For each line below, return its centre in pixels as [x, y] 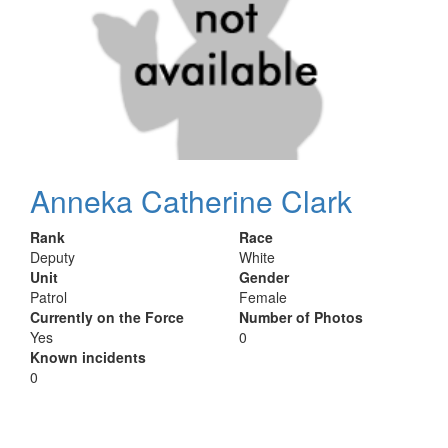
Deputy [52, 257]
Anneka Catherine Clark [191, 200]
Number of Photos [301, 317]
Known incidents [88, 357]
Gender [264, 277]
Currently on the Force [107, 317]
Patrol [48, 297]
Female [263, 297]
